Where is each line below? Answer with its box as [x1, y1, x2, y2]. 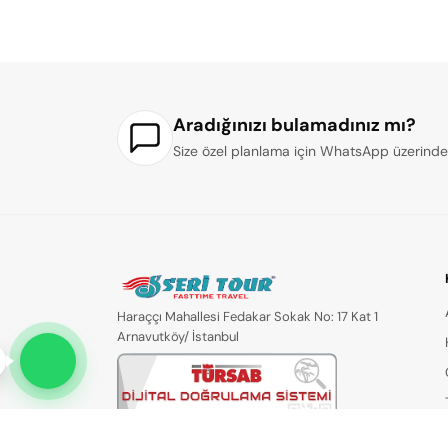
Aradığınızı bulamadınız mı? [173, 113, 416, 137]
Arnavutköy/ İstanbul [117, 328, 239, 345]
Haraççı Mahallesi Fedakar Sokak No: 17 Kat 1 [117, 308, 378, 325]
